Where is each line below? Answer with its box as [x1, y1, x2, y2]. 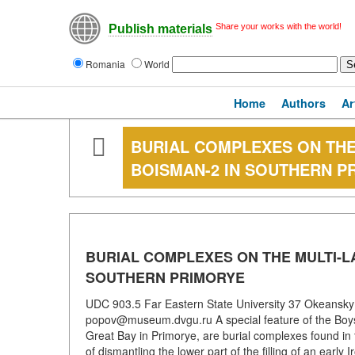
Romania [86, 57, 128, 71]
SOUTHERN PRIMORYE [86, 267, 245, 288]
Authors [281, 95, 326, 111]
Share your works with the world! [216, 21, 342, 31]
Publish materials [109, 22, 212, 36]
